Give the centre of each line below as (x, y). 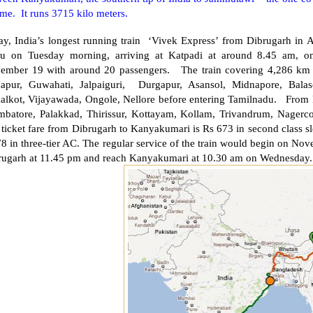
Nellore (139, 99)
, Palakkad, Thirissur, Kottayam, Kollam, (126, 113)
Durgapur (159, 84)
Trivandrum (245, 113)
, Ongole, (101, 99)
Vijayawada (54, 99)
